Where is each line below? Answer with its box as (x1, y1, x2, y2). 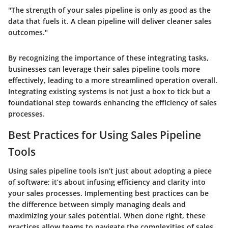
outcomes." (8, 27, 48, 37)
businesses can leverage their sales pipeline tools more (8, 64, 200, 74)
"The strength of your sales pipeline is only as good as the (8, 5, 211, 15)
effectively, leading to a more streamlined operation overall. (8, 75, 217, 85)
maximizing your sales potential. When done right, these (8, 211, 206, 221)
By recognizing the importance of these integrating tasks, (8, 52, 209, 63)
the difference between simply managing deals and (8, 199, 186, 210)
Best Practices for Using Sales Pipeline (8, 127, 201, 142)
